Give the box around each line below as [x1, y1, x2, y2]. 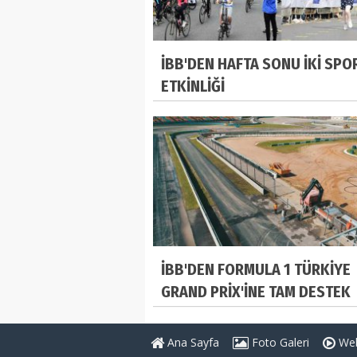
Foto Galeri [249, 334, 309, 350]
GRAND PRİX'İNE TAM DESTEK [161, 281, 351, 301]
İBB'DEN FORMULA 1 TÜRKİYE [161, 259, 351, 279]
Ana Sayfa [164, 334, 219, 350]
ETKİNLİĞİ [161, 76, 225, 96]
